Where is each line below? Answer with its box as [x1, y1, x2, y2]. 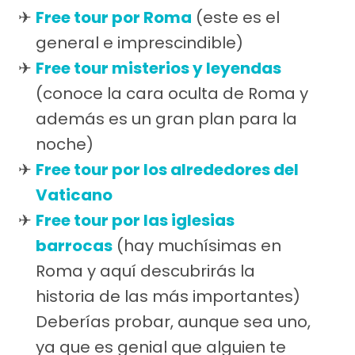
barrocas [36, 235, 113, 258]
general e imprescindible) [36, 32, 243, 55]
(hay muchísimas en [113, 235, 281, 258]
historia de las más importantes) [36, 285, 300, 308]
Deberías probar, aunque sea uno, [36, 311, 311, 334]
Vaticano [36, 184, 113, 207]
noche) [36, 133, 94, 156]
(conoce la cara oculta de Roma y [36, 82, 308, 105]
